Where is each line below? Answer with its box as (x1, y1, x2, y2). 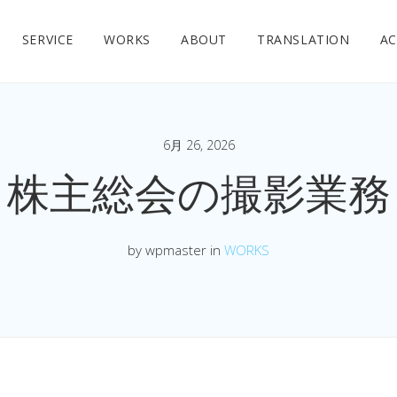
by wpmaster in (128, 240, 224, 259)
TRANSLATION (257, 31, 350, 48)
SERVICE (21, 31, 74, 48)
